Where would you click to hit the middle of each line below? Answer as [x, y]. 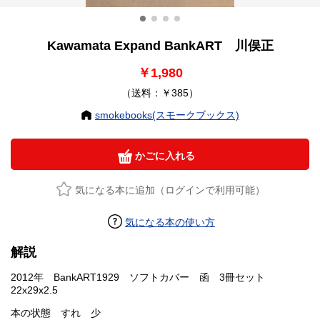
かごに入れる [164, 156]
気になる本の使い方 [170, 222]
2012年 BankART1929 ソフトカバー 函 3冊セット [143, 277]
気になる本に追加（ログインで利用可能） [170, 190]
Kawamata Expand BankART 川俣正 [160, 46]
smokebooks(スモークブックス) [167, 115]
